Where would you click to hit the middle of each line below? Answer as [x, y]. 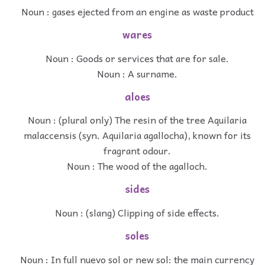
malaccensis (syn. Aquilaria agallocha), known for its [137, 135]
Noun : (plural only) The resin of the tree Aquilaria [137, 120]
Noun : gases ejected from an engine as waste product [137, 12]
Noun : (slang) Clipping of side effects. [137, 212]
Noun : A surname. [137, 73]
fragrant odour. [137, 151]
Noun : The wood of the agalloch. [137, 166]
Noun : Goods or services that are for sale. [137, 58]
